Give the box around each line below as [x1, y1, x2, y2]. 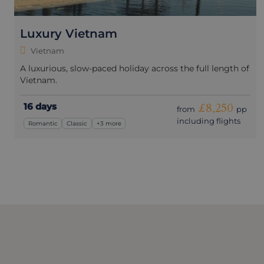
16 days [24, 101, 57, 113]
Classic [67, 119, 88, 127]
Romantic [28, 119, 58, 127]
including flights [176, 116, 240, 126]
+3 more [96, 119, 121, 127]
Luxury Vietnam [20, 27, 117, 41]
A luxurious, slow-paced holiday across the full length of [20, 64, 249, 74]
